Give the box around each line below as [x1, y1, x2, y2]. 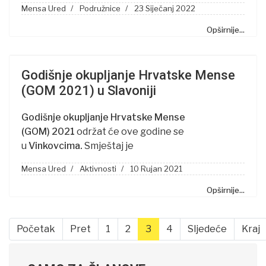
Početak [17, 223, 55, 235]
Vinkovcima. [28, 140, 84, 151]
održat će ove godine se [77, 126, 184, 137]
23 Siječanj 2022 [134, 4, 195, 13]
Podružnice [80, 4, 121, 13]
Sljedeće [188, 223, 227, 235]
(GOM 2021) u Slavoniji [21, 83, 156, 98]
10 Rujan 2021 [130, 164, 182, 173]
